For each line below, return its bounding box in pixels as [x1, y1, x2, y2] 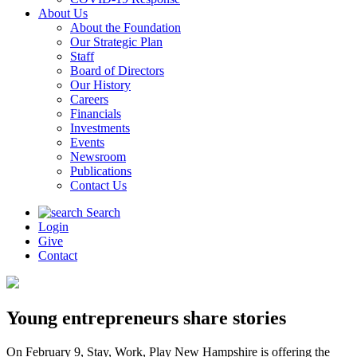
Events [70, 135, 104, 149]
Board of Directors [70, 64, 164, 77]
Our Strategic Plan [70, 35, 163, 49]
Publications [70, 164, 131, 178]
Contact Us [70, 178, 127, 192]
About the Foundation [70, 21, 181, 34]
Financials [70, 107, 121, 120]
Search [86, 206, 120, 219]
